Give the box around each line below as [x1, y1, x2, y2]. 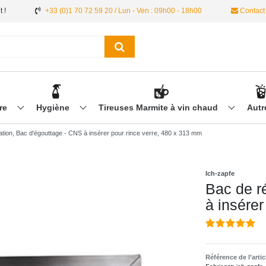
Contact [238, 7, 265, 15]
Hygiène [36, 103, 72, 113]
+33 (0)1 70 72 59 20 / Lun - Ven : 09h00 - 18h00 [45, 7, 202, 15]
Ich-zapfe [205, 170, 235, 178]
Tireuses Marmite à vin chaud [98, 103, 220, 113]
